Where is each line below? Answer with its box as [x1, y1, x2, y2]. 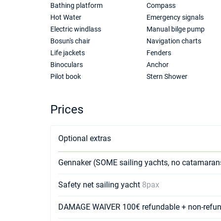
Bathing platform [50, 1, 103, 9]
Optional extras [58, 134, 111, 143]
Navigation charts [146, 37, 201, 45]
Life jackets [50, 49, 85, 57]
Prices [50, 103, 83, 116]
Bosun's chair [50, 37, 90, 45]
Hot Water [50, 13, 81, 21]
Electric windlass [50, 25, 101, 33]
